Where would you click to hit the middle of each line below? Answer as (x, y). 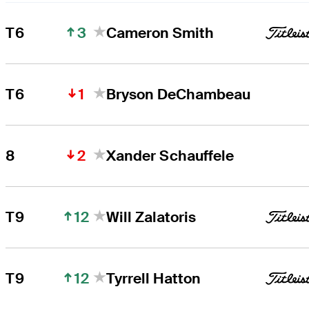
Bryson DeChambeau (179, 94)
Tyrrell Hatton (154, 278)
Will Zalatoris (151, 217)
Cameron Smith (160, 32)
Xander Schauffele (170, 155)
